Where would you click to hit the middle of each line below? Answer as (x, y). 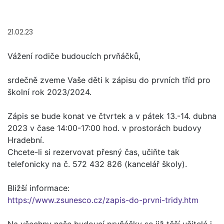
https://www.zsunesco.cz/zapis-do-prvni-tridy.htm (103, 200)
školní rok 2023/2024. (49, 92)
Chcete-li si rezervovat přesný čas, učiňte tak (93, 152)
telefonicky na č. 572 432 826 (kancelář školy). (97, 164)
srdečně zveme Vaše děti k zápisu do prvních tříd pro (109, 80)
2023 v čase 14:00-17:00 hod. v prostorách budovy (104, 128)
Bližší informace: (38, 188)
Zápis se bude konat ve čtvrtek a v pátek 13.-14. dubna (112, 116)
